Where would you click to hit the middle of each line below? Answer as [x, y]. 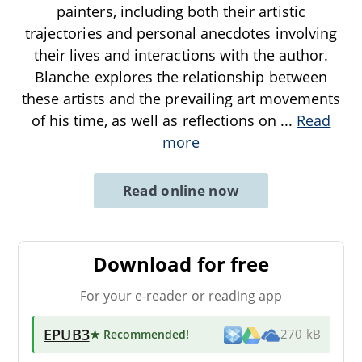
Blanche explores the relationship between [181, 77]
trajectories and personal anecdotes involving [181, 34]
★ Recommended [138, 334]
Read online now [181, 191]
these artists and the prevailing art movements [181, 99]
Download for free [181, 264]
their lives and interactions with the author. [181, 55]
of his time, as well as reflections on [156, 121]
